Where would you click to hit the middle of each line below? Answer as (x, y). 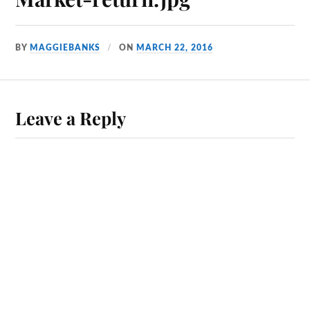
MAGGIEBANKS (65, 47)
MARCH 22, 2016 (175, 47)
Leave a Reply (71, 117)
